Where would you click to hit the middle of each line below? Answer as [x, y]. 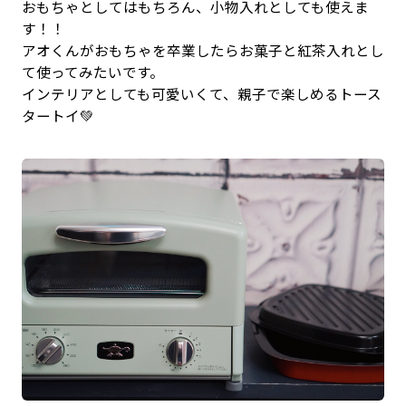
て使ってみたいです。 [92, 72]
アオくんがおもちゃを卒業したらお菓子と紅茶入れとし [203, 50]
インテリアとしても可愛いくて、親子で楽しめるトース [201, 94]
